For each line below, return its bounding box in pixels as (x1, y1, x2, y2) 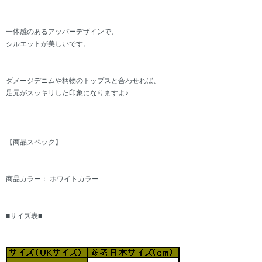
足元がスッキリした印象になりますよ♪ (6, 89, 129, 98)
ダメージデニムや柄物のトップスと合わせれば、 (6, 77, 160, 85)
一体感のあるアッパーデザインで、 (6, 27, 118, 36)
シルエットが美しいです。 (6, 40, 90, 49)
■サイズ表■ (6, 212, 42, 220)
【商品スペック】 (6, 138, 62, 147)
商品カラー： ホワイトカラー (6, 175, 99, 184)
